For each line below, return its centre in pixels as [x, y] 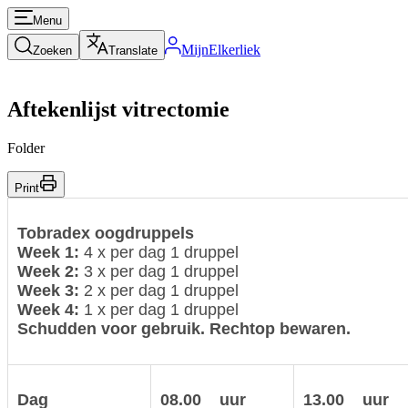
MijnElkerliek [221, 50]
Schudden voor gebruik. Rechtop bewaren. [184, 328]
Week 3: [51, 290]
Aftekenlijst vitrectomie [118, 109]
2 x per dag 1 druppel [161, 290]
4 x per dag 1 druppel [161, 252]
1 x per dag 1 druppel [161, 309]
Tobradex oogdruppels [106, 233]
